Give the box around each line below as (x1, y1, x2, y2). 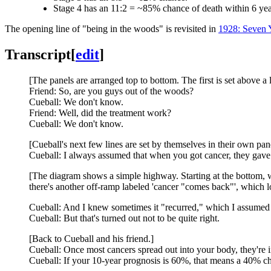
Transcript (5, 46, 71, 62)
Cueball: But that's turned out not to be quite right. (29, 212, 220, 223)
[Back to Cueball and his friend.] (29, 233, 154, 244)
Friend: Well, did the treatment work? (29, 107, 171, 118)
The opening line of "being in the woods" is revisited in (5, 23, 218, 34)
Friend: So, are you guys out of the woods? (29, 85, 194, 96)
